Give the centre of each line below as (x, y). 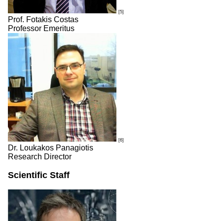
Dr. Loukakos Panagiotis (51, 148)
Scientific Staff (39, 175)
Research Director (40, 157)
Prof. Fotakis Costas (43, 19)
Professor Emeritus (41, 28)
